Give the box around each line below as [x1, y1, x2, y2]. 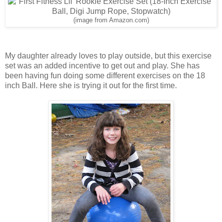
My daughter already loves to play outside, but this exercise [5, 51, 212, 60]
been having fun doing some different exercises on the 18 [5, 71, 205, 80]
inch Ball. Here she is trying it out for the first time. [5, 81, 177, 90]
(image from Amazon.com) [73, 16, 149, 24]
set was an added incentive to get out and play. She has [5, 61, 200, 70]
